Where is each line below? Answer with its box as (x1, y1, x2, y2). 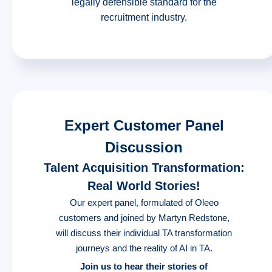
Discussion (105, 139, 183, 156)
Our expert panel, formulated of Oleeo (69, 197, 219, 208)
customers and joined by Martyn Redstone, (58, 212, 229, 223)
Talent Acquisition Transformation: (43, 161, 245, 175)
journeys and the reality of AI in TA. (75, 243, 212, 254)
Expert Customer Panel (64, 117, 224, 134)
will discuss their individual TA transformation (56, 228, 233, 239)
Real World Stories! (87, 179, 201, 193)
